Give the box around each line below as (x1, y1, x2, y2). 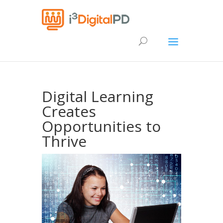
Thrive (42, 131, 87, 151)
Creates (42, 101, 96, 121)
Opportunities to (42, 116, 161, 136)
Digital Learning (42, 86, 153, 107)
